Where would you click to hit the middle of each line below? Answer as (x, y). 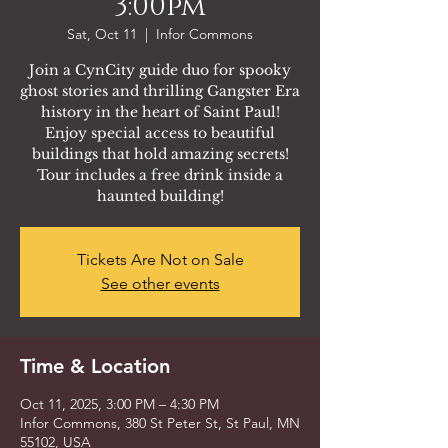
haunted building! (160, 196)
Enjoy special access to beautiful (160, 133)
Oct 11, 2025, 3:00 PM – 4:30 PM (119, 404)
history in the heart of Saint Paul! (160, 112)
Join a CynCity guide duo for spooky (160, 70)
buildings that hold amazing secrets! (160, 154)
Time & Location (95, 366)
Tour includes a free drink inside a (160, 175)
